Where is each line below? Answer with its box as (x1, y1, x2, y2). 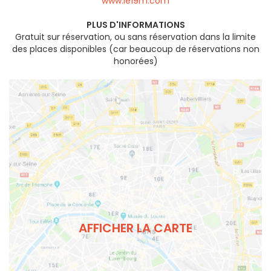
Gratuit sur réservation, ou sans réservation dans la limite (15, 30, 256, 43)
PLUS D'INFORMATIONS (86, 18, 185, 31)
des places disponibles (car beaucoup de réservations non (11, 42, 260, 55)
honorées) (113, 54, 158, 67)
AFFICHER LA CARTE (79, 220, 192, 237)
